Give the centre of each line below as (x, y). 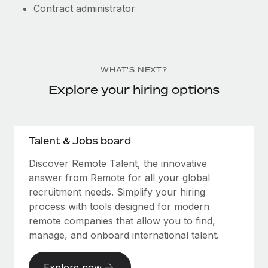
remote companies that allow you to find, (122, 221)
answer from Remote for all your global (119, 178)
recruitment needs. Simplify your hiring (117, 192)
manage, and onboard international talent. (124, 235)
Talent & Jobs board (80, 141)
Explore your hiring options (134, 89)
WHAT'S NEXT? (134, 70)
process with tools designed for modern (119, 206)
